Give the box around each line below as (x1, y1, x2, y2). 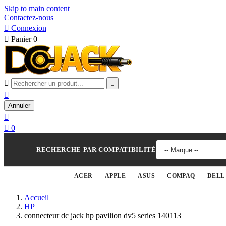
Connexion (11, 24, 46, 32)
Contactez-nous (4, 13, 53, 22)
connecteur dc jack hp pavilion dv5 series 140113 (24, 211, 181, 220)
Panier (11, 35, 31, 43)
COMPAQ (167, 172, 195, 179)
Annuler (8, 102, 30, 109)
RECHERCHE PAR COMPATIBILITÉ (36, 146, 156, 153)
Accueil (24, 193, 49, 202)
